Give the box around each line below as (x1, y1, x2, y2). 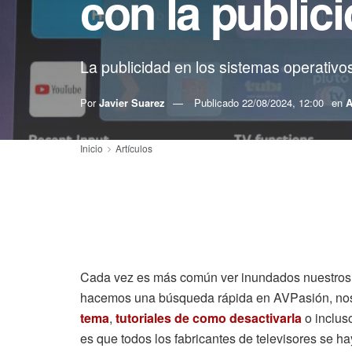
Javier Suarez (99, 94, 165, 110)
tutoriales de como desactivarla (115, 309, 302, 327)
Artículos (115, 141, 152, 155)
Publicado (194, 94, 242, 110)
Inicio (80, 141, 103, 155)
